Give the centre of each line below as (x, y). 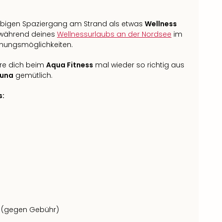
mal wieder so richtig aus (139, 65)
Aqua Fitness (70, 65)
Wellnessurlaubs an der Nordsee (114, 34)
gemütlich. (33, 75)
